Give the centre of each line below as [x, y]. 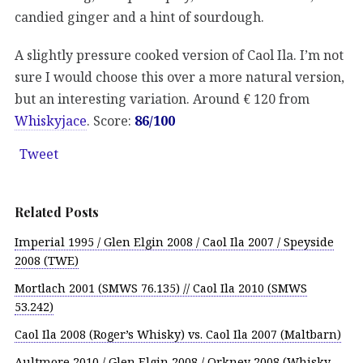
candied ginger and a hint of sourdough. [139, 17]
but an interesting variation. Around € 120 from [162, 98]
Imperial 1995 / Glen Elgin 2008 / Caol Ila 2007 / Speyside [174, 242]
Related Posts [57, 212]
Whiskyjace [51, 120]
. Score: [111, 120]
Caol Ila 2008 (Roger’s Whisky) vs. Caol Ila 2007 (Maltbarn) [178, 334]
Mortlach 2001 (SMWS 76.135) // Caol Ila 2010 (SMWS [161, 288]
